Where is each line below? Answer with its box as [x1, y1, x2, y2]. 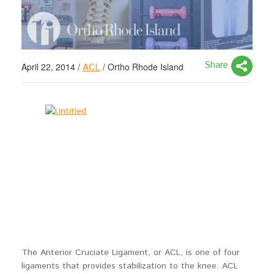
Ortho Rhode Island [108, 60, 183, 73]
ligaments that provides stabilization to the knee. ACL [21, 259, 238, 272]
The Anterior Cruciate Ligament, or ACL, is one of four [21, 246, 240, 259]
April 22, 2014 [21, 60, 75, 73]
